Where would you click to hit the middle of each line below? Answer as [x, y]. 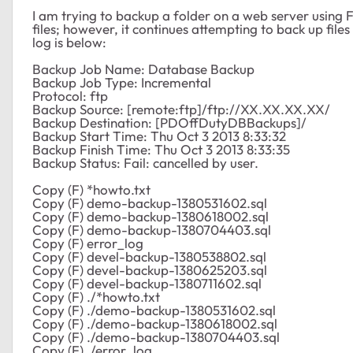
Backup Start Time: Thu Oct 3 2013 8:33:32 [159, 136]
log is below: [69, 42]
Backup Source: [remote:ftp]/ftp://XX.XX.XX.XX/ [181, 109]
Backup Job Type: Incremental [122, 82]
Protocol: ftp [70, 96]
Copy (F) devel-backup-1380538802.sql [149, 256]
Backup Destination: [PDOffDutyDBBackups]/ [169, 123]
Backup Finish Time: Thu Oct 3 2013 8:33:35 [161, 149]
